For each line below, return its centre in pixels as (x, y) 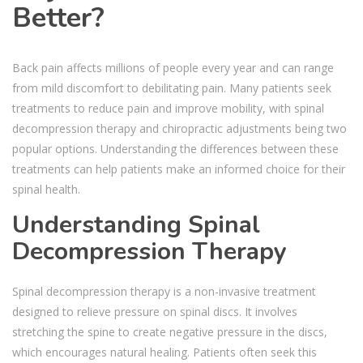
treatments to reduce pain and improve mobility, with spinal (168, 108)
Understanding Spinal (136, 224)
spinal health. (46, 189)
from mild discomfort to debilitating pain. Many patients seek (172, 88)
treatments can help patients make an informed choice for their (179, 169)
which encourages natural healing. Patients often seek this (164, 352)
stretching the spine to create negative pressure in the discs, (170, 331)
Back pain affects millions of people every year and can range (173, 67)
